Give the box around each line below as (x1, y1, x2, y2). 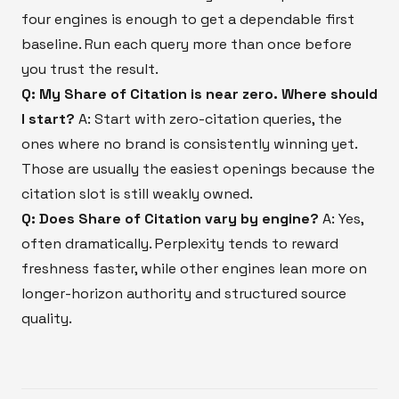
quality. (21, 308, 72, 328)
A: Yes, (319, 208, 363, 228)
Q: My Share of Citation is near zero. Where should (21, 84, 378, 103)
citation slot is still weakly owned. (21, 183, 253, 203)
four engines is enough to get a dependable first (21, 9, 354, 28)
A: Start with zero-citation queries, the (75, 109, 342, 128)
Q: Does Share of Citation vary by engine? (21, 208, 319, 228)
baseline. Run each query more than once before (21, 34, 352, 53)
